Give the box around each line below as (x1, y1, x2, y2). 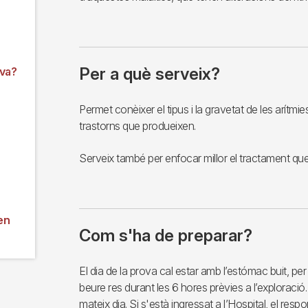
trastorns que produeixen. (79, 118, 196, 133)
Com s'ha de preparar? (79, 225, 252, 245)
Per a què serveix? (79, 63, 220, 84)
